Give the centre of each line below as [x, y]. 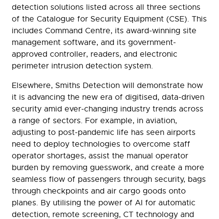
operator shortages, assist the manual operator [100, 156]
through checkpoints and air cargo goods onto [99, 191]
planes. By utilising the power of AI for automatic [104, 203]
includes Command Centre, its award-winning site [104, 31]
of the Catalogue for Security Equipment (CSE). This [109, 19]
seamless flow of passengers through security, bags [109, 180]
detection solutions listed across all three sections [106, 8]
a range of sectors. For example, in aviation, [94, 121]
